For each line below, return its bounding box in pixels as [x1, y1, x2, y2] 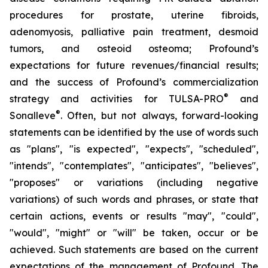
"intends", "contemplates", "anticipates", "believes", [10, 160, 258, 172]
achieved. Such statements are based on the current [10, 243, 258, 255]
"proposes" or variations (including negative [10, 176, 258, 188]
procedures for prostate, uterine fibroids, [10, 9, 258, 21]
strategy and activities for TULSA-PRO [10, 93, 224, 105]
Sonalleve [10, 109, 56, 121]
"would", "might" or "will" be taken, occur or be [10, 227, 258, 239]
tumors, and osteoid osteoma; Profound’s [10, 42, 258, 54]
